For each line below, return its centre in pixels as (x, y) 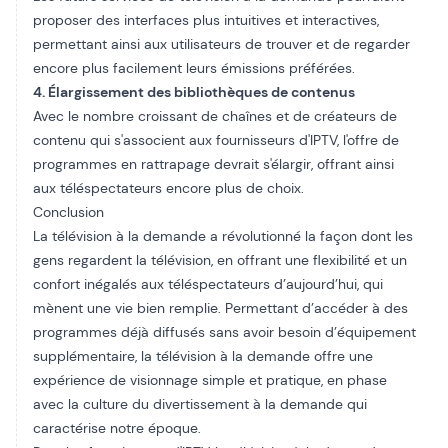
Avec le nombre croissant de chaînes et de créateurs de (215, 116)
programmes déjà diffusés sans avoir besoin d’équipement (224, 332)
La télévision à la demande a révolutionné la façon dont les (223, 236)
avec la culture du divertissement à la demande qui (200, 404)
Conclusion (68, 212)
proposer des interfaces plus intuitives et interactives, (206, 20)
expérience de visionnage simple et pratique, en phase (210, 380)
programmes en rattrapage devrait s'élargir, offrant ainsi (213, 164)
